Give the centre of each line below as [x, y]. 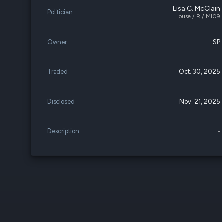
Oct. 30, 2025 [200, 72]
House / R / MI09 [197, 16]
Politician [60, 12]
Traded [57, 72]
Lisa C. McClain [197, 9]
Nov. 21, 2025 [200, 101]
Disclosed [61, 101]
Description [63, 131]
